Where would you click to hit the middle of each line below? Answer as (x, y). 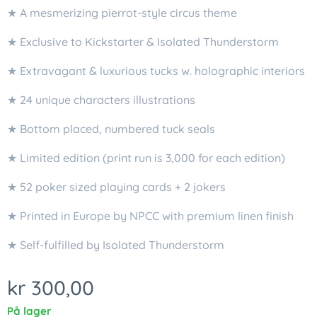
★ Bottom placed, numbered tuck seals (111, 128)
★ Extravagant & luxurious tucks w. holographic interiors (156, 70)
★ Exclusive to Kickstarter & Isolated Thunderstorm (143, 41)
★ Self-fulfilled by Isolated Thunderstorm (116, 244)
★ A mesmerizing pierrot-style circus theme (122, 12)
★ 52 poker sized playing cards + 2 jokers (116, 186)
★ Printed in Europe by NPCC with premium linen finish (150, 215)
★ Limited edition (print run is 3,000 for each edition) (146, 157)
